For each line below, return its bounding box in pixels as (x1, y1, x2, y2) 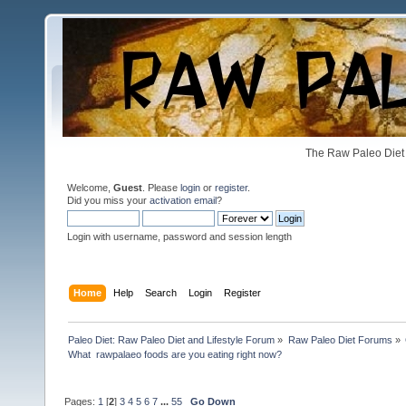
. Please (142, 182, 180, 193)
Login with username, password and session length (67, 231, 292, 242)
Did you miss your (67, 195, 150, 206)
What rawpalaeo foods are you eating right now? (68, 348, 283, 360)
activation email (150, 195, 217, 206)
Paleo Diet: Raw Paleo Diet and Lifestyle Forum (68, 333, 275, 345)
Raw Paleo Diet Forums (287, 333, 392, 345)
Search (145, 286, 178, 298)
